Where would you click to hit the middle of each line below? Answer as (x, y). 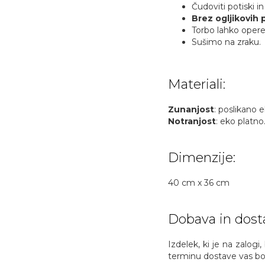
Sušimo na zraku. (226, 42)
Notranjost (192, 121)
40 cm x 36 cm (198, 182)
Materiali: (196, 84)
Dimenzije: (201, 157)
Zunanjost (191, 109)
